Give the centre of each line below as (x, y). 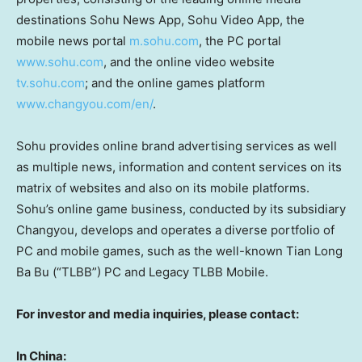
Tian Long (314, 251)
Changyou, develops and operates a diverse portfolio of (175, 230)
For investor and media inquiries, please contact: (158, 314)
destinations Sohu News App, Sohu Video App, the (160, 20)
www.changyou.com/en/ (84, 104)
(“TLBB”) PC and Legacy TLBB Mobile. (159, 272)
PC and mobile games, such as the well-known (151, 251)
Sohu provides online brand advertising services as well (177, 146)
